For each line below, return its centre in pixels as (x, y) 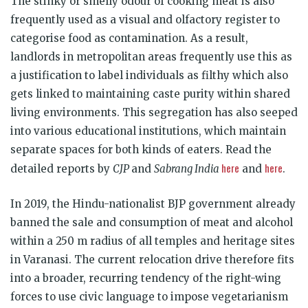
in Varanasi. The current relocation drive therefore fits (152, 259)
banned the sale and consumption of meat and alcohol (152, 222)
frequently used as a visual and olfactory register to (145, 19)
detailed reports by (62, 168)
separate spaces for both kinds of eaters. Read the (141, 149)
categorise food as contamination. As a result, (129, 38)
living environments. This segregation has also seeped (154, 112)
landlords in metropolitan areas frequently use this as (151, 56)
